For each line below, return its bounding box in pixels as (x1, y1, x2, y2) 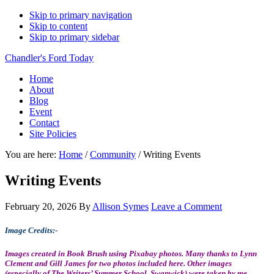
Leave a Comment (151, 201, 222, 212)
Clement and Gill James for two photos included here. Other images (5, 259, 232, 268)
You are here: (5, 149, 59, 160)
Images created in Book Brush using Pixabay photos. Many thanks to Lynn (5, 249, 257, 259)
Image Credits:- (5, 225, 59, 235)
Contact (29, 117, 59, 128)
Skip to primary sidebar (29, 32, 119, 42)
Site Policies (29, 128, 76, 139)
